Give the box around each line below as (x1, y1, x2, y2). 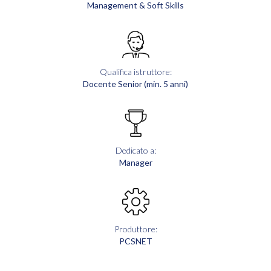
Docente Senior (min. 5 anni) (83, 78, 188, 89)
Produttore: (114, 223, 157, 234)
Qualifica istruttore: (99, 66, 172, 77)
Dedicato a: (115, 145, 156, 155)
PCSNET (119, 235, 152, 246)
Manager (119, 157, 152, 168)
